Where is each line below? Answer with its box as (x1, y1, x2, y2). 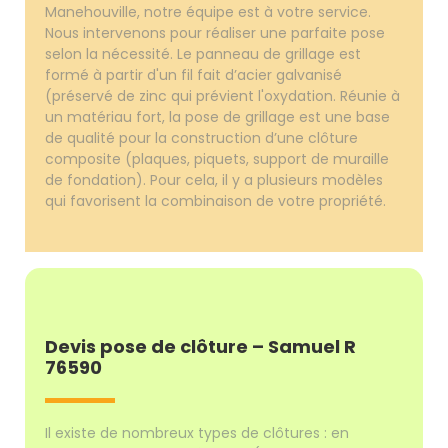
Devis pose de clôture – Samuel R (45, 333, 357, 359)
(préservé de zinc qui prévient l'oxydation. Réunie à (45, 85, 401, 106)
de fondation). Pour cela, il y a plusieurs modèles (45, 169, 384, 190)
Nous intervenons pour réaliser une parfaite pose (45, 22, 386, 43)
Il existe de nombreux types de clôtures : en (45, 422, 350, 443)
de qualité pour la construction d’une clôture (45, 127, 359, 148)
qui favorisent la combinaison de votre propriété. (45, 190, 387, 211)
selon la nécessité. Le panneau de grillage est (45, 43, 362, 64)
